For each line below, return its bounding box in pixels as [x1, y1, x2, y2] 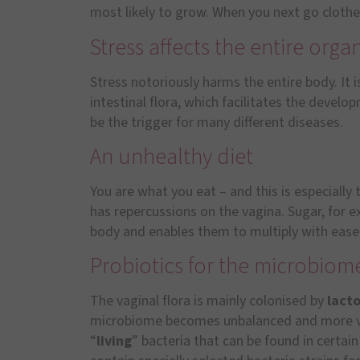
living [96, 331, 132, 352]
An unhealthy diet [90, 141, 253, 174]
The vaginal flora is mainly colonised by [90, 291, 324, 312]
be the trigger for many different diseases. [90, 112, 343, 133]
